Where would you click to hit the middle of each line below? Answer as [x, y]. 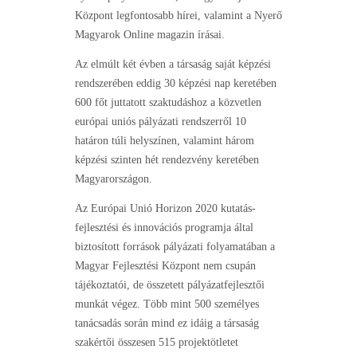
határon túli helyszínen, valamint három [165, 141]
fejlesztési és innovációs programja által [164, 228]
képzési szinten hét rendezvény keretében [167, 160]
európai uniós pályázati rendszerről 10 [161, 122]
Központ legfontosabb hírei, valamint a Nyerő [178, 16]
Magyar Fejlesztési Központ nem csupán [165, 266]
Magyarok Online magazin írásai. [150, 35]
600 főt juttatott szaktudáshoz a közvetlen [168, 103]
